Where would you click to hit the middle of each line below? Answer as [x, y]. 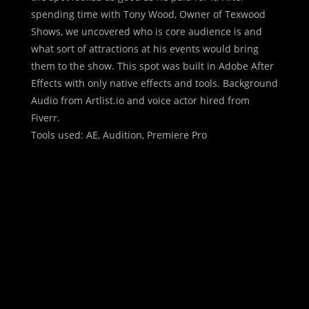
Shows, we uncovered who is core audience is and [146, 31]
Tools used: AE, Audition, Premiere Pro [119, 134]
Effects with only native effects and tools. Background [154, 83]
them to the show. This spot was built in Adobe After [152, 66]
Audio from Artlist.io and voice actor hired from [140, 100]
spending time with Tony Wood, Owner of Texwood [148, 14]
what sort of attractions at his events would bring [144, 48]
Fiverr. [45, 117]
